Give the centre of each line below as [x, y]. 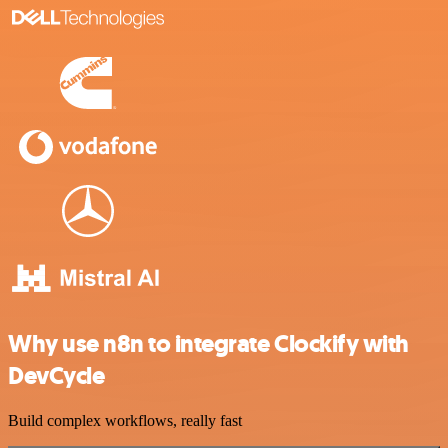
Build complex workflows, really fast [125, 421]
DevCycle [56, 376]
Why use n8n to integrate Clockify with [208, 344]
